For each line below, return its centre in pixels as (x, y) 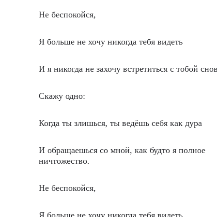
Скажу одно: (62, 96)
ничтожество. (64, 161)
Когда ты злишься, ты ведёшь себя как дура (120, 123)
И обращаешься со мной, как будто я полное (122, 150)
